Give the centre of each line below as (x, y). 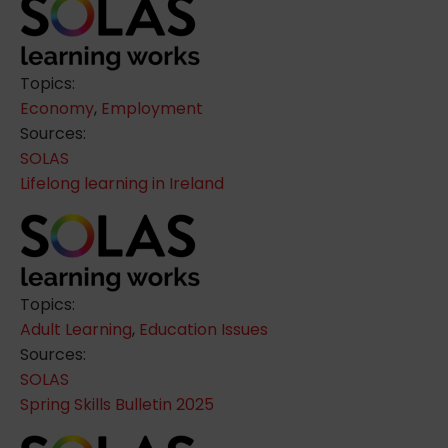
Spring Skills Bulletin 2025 (117, 404)
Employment (152, 108)
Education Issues (203, 329)
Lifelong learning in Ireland (122, 183)
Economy (57, 108)
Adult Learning (76, 329)
